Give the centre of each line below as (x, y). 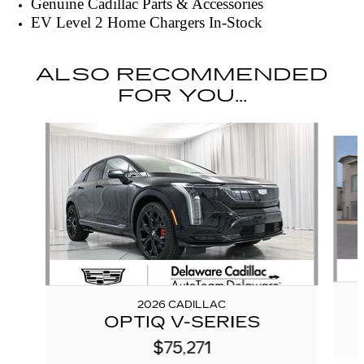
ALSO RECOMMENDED (182, 74)
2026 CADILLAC (182, 304)
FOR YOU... (182, 95)
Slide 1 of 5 (33, 128)
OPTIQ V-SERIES (182, 321)
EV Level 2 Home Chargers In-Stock (147, 22)
